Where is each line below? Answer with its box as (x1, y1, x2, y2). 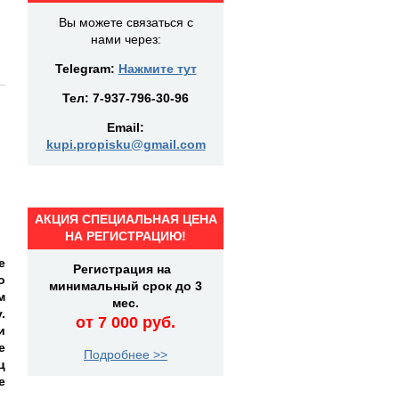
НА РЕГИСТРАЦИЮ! (65, 229, 186, 243)
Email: (107, 120, 144, 134)
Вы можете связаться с (58, 15, 193, 29)
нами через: (90, 32, 161, 46)
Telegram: (54, 61, 118, 76)
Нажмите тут (118, 61, 197, 76)
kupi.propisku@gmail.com (45, 137, 206, 151)
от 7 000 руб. (76, 313, 175, 331)
